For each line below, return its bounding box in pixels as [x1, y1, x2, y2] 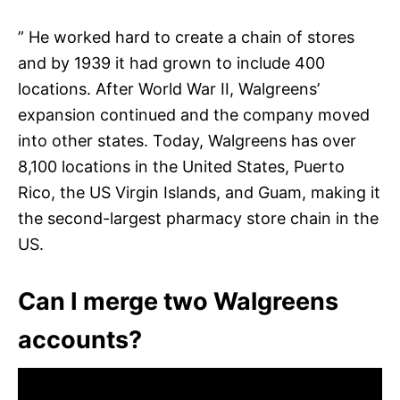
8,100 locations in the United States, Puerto [18, 156, 345, 176]
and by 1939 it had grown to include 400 [18, 53, 325, 72]
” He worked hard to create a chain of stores [18, 27, 354, 46]
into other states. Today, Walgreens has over [18, 130, 356, 150]
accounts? [18, 324, 142, 354]
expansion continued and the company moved [18, 104, 370, 124]
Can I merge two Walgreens [18, 286, 338, 316]
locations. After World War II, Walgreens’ [18, 79, 320, 98]
